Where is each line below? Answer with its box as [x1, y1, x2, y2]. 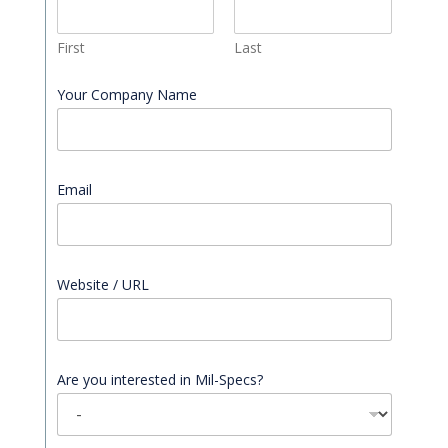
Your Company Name [56, 84, 197, 104]
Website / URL [56, 274, 149, 294]
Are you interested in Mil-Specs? [56, 369, 263, 389]
